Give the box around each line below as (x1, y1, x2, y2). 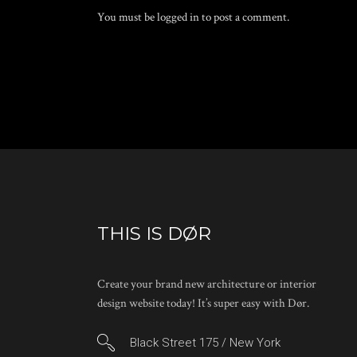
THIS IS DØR (97, 222, 211, 245)
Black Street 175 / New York (130, 335, 280, 350)
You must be (97, 10, 157, 25)
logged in (157, 10, 199, 25)
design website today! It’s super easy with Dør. (97, 296, 309, 311)
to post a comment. (199, 10, 289, 25)
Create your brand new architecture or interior (97, 277, 316, 292)
